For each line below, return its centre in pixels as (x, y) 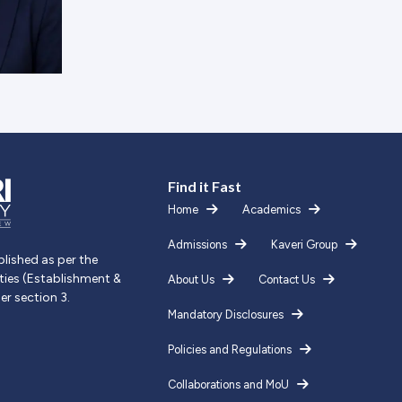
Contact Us (286, 280)
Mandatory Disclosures (225, 315)
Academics (271, 210)
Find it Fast (204, 187)
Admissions (197, 245)
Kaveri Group (304, 245)
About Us (191, 280)
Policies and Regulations (229, 350)
